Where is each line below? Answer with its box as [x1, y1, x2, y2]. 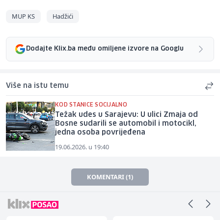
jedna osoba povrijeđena [55, 129, 145, 136]
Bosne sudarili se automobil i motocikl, [55, 120, 196, 127]
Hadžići [53, 11, 73, 21]
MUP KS [12, 11, 35, 21]
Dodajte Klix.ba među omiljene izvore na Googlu [26, 46, 184, 53]
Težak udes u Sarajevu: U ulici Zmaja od [55, 111, 198, 118]
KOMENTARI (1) [87, 172, 133, 181]
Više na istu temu [6, 82, 69, 89]
